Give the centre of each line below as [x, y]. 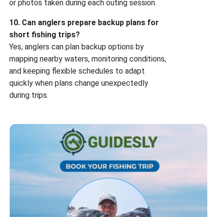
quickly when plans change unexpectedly [79, 83]
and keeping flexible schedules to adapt [77, 71]
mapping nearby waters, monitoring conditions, [88, 59]
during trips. [29, 95]
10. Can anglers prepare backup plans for [84, 22]
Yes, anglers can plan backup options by [77, 46]
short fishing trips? [45, 34]
